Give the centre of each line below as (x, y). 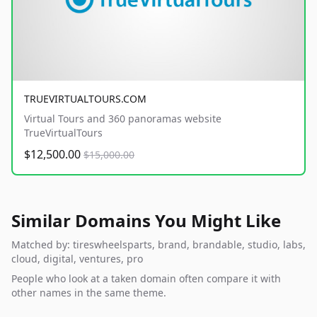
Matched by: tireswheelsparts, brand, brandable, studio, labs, (158, 245)
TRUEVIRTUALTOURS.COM (85, 99)
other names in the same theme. (89, 293)
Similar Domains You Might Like (146, 221)
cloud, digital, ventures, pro (77, 259)
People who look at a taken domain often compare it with (146, 279)
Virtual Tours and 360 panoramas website (123, 119)
